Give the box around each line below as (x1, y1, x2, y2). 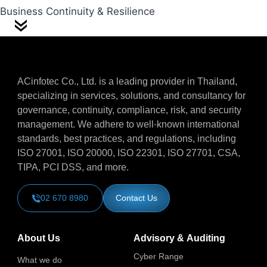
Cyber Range (133, 250, 184, 263)
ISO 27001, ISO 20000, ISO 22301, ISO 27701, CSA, (17, 146, 240, 160)
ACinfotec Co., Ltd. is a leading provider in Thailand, (17, 74, 237, 89)
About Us (17, 231, 60, 246)
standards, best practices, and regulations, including (17, 132, 236, 146)
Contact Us (116, 192, 157, 204)
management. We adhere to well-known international (17, 117, 240, 132)
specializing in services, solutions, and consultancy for (17, 89, 246, 103)
